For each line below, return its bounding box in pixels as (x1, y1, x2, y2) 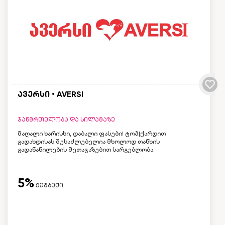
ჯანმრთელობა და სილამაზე (18, 116, 115, 123)
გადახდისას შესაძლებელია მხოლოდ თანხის (18, 138, 160, 145)
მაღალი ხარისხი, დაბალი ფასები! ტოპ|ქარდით (18, 130, 166, 137)
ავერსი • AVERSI (18, 89, 83, 99)
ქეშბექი (34, 182, 63, 189)
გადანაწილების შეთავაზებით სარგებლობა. (18, 146, 155, 153)
